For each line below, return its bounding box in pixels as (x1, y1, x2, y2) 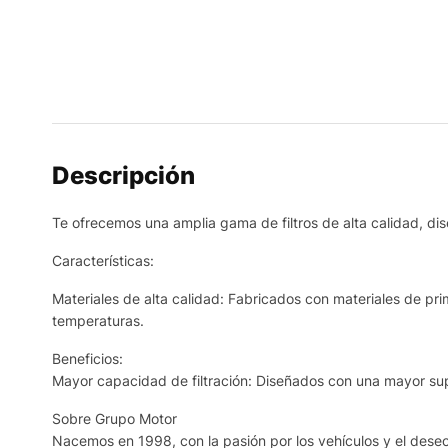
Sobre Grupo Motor (52, 410, 177, 427)
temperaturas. (52, 312, 144, 329)
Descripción (52, 161, 195, 190)
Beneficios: (52, 350, 123, 367)
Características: (52, 252, 154, 269)
